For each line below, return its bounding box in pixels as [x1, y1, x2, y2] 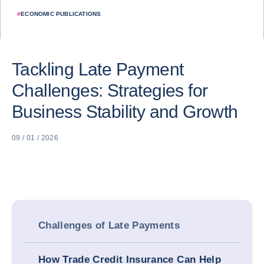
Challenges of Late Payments [38, 220, 180, 231]
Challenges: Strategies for [12, 81, 208, 100]
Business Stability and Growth [12, 102, 238, 121]
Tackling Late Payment [12, 60, 184, 79]
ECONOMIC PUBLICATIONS [21, 11, 101, 17]
